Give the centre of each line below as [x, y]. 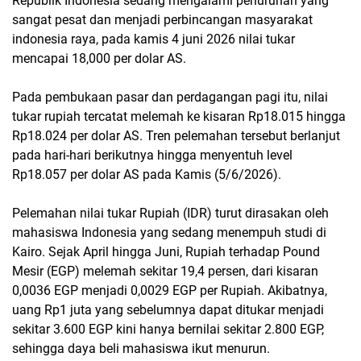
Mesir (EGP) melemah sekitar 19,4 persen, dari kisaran [165, 271]
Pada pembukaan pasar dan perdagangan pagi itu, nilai [170, 97]
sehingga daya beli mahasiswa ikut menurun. [141, 348]
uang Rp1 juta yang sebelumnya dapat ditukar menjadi [168, 309]
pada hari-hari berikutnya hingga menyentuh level [152, 155]
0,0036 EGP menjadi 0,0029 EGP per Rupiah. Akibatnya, [170, 290]
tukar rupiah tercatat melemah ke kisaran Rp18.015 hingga [179, 116]
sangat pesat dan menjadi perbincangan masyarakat [162, 19]
